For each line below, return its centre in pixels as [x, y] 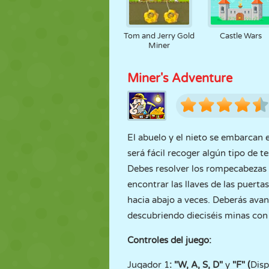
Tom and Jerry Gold [159, 36]
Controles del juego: [169, 240]
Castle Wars [240, 36]
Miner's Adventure [180, 79]
